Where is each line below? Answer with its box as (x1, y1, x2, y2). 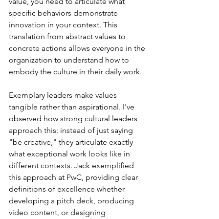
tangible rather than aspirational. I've (9, 102, 136, 111)
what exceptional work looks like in (9, 149, 132, 158)
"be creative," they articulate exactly (9, 137, 135, 147)
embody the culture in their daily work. (9, 67, 142, 76)
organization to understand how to (9, 55, 131, 65)
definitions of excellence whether (9, 184, 127, 194)
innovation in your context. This (9, 20, 119, 29)
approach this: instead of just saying (9, 126, 135, 135)
